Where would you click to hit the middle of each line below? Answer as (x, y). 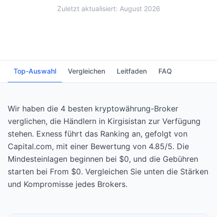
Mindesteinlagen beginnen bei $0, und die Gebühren (103, 159)
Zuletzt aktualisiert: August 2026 (108, 8)
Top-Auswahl (35, 71)
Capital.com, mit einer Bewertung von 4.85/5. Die (98, 146)
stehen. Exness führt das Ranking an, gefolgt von (98, 134)
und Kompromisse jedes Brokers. (68, 184)
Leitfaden (132, 71)
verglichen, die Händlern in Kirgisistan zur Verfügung (104, 121)
